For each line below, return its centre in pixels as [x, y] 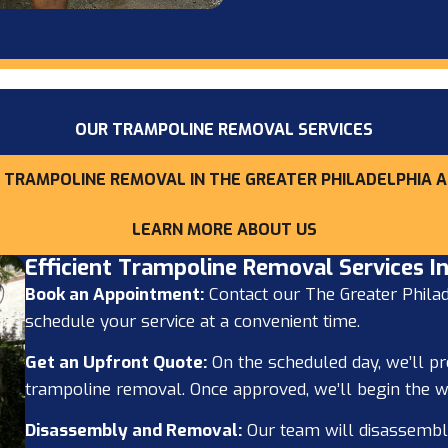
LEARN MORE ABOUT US [224, 229]
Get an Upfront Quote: [115, 362]
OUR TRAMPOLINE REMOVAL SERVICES [224, 129]
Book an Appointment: [114, 294]
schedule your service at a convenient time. [192, 321]
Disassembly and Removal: [133, 431]
